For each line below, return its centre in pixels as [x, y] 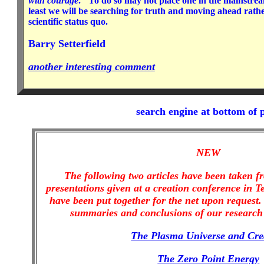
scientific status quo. [68, 21]
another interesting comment [91, 66]
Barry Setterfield [67, 43]
